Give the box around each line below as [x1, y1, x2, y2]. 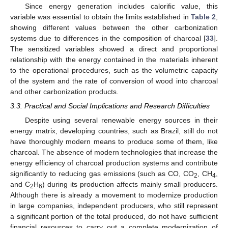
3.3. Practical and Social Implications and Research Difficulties [10, 102, 210, 110]
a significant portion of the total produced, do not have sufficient [10, 212, 218, 220]
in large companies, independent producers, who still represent [10, 201, 218, 210]
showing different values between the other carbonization [10, 23, 218, 32]
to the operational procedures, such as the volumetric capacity [10, 66, 218, 75]
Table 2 [190, 13, 216, 21]
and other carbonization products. [10, 88, 119, 96]
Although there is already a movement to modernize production [10, 190, 218, 199]
